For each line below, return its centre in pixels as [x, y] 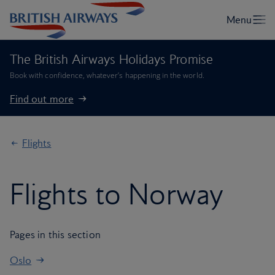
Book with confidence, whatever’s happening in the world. [107, 75]
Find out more [42, 99]
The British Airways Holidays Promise [112, 59]
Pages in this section [56, 234]
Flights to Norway [117, 194]
